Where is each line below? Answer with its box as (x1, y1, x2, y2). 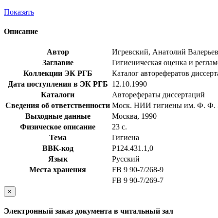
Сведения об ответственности (5, 101, 110, 109)
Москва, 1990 (112, 111, 157, 120)
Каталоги (41, 90, 74, 99)
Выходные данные (25, 111, 91, 120)
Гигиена (112, 133, 139, 142)
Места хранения (29, 165, 86, 174)
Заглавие (42, 58, 73, 67)
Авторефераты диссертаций (112, 90, 205, 99)
